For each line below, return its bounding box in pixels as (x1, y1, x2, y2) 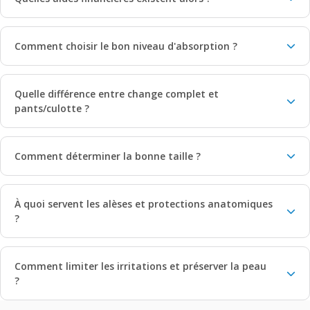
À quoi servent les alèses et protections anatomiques (15, 197, 273, 210)
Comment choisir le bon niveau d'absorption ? (15, 39, 237, 53)
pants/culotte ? (15, 101, 89, 115)
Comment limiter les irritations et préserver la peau (15, 259, 266, 273)
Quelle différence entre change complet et (15, 86, 219, 100)
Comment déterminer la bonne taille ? (15, 149, 201, 163)
